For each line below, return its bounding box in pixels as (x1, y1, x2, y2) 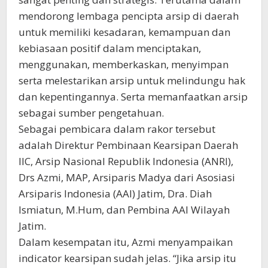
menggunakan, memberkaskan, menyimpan (19, 57, 229, 71)
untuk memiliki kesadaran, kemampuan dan (19, 25, 230, 39)
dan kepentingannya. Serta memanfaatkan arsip (19, 90, 248, 103)
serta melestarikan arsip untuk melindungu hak (19, 74, 245, 87)
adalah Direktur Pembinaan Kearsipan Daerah (19, 138, 238, 152)
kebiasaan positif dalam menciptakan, (19, 41, 201, 55)
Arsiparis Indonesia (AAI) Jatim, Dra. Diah (19, 187, 212, 200)
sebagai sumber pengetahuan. (19, 106, 164, 120)
